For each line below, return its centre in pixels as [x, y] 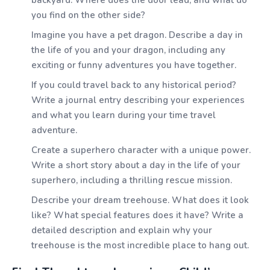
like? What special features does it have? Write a [137, 215]
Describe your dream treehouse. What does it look [140, 200]
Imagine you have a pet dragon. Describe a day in [137, 35]
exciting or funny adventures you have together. [134, 65]
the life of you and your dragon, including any [128, 50]
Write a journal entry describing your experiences [138, 100]
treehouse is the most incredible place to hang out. [140, 245]
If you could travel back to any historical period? [134, 85]
